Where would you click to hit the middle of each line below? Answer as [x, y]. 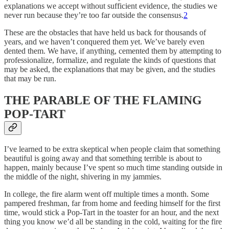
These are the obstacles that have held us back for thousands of [105, 32]
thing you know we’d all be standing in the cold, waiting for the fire [113, 222]
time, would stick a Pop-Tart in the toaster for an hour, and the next [111, 213]
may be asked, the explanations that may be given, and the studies [110, 69]
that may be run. [30, 78]
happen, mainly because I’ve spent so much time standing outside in [113, 168]
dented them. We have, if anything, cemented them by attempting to [113, 51]
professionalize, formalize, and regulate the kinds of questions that [110, 60]
